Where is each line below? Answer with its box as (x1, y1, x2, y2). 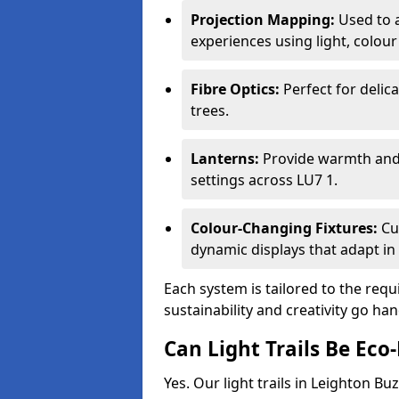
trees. (191, 101, 229, 120)
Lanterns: (191, 149, 259, 168)
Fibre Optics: (191, 79, 280, 99)
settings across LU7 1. (191, 170, 338, 190)
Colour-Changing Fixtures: (191, 218, 378, 238)
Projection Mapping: (191, 10, 335, 29)
